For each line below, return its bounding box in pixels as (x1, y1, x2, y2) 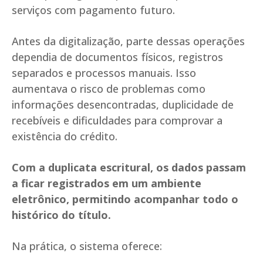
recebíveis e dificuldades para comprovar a (12, 113, 222, 128)
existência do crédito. (12, 129, 117, 144)
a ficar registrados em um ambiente (12, 176, 201, 191)
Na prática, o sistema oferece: (12, 239, 162, 254)
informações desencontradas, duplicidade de (12, 97, 234, 112)
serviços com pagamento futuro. (12, 3, 175, 18)
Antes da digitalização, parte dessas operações (12, 34, 245, 49)
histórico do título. (12, 208, 111, 222)
